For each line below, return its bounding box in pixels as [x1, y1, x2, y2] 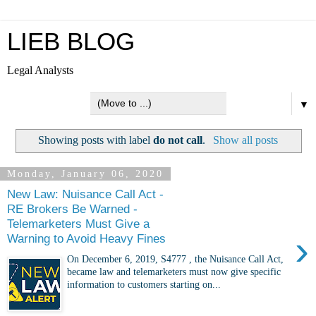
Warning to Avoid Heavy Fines [7, 231, 166, 246]
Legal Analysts [7, 64, 73, 76]
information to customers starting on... [67, 278, 221, 290]
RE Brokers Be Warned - [7, 202, 138, 217]
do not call [153, 133, 203, 146]
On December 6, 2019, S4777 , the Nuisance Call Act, [67, 253, 284, 265]
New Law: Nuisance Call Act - [7, 187, 164, 202]
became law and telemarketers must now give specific [67, 265, 281, 277]
